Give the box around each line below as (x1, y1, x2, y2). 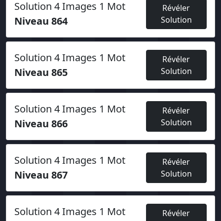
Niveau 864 (14, 14, 68, 28)
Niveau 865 (14, 66, 68, 79)
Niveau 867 (14, 168, 68, 182)
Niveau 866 (14, 117, 68, 130)
